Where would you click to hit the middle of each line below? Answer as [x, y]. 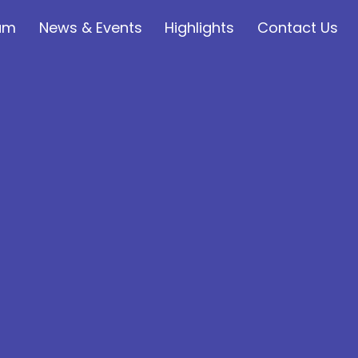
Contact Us [298, 27]
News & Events [90, 27]
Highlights [200, 27]
